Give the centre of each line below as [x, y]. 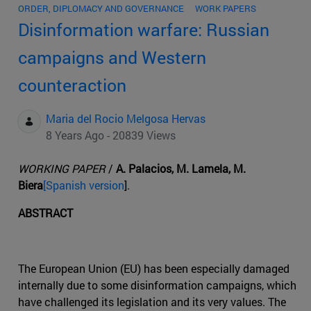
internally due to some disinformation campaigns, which [157, 285]
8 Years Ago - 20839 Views [111, 135]
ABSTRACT [45, 213]
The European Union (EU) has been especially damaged [154, 269]
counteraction [72, 85]
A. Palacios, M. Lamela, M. [181, 169]
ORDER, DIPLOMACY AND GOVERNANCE [101, 9]
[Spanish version [84, 185]
